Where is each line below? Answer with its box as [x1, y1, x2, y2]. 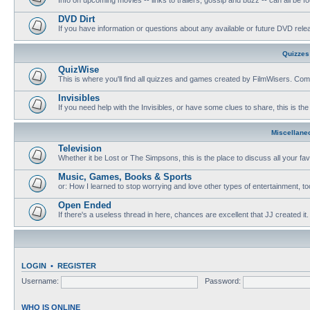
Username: [21, 277, 59, 286]
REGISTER [57, 261, 96, 270]
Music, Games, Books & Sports [58, 171, 192, 182]
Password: [205, 277, 241, 286]
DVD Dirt [58, 13, 95, 24]
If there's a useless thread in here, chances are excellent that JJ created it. [58, 210, 309, 219]
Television [58, 143, 102, 154]
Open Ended [58, 199, 111, 210]
